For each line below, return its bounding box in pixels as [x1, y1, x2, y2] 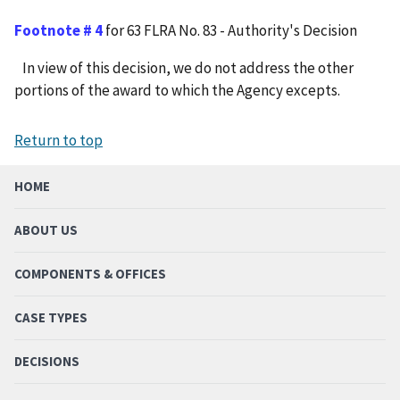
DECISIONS [14, 353, 79, 370]
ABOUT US [14, 221, 78, 238]
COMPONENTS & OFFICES [14, 265, 166, 282]
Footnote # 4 [14, 20, 103, 40]
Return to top [14, 130, 103, 150]
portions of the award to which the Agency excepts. [14, 79, 340, 100]
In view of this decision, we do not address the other [14, 57, 354, 78]
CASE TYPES [14, 309, 87, 326]
